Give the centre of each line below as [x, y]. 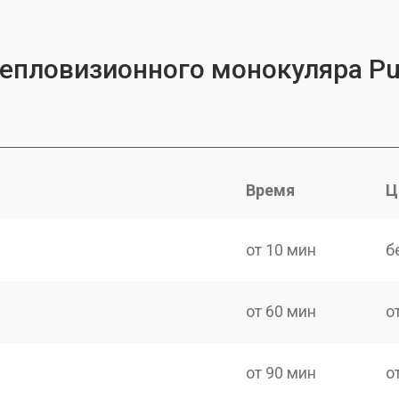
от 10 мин [281, 249]
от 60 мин [281, 311]
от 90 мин [281, 373]
